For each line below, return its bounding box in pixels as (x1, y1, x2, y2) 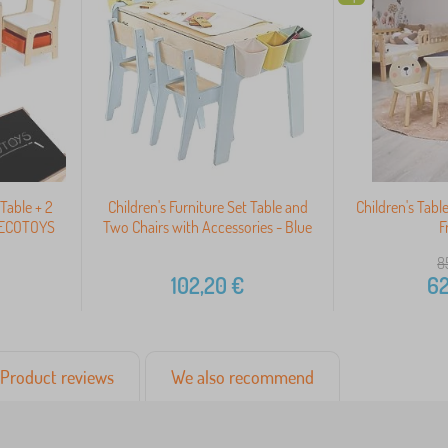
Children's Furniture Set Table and (107, 197, 308, 218)
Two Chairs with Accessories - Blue (103, 217, 313, 238)
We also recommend (171, 366, 314, 389)
